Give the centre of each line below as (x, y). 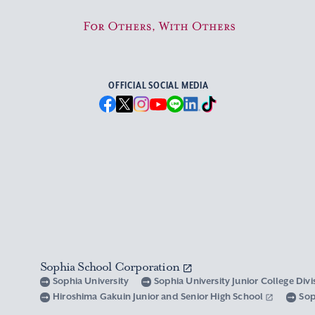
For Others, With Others (159, 31)
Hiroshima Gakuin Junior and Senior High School (159, 297)
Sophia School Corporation (111, 267)
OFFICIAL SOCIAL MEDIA (158, 85)
